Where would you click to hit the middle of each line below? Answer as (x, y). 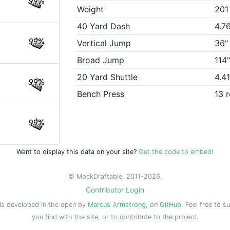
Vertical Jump (104, 43)
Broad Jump (101, 60)
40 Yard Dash (104, 26)
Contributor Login (115, 190)
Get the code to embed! (176, 152)
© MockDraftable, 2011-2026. (115, 176)
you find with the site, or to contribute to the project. (115, 217)
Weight (91, 9)
